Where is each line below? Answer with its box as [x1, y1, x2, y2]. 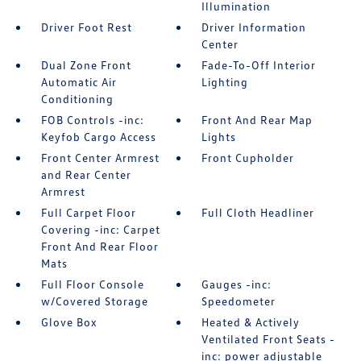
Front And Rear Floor [40, 239, 159, 253]
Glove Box [40, 315, 98, 329]
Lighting [201, 75, 249, 89]
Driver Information [201, 20, 307, 34]
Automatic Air [40, 75, 117, 89]
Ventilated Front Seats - [201, 332, 336, 346]
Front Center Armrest [40, 151, 160, 164]
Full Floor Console [40, 277, 144, 291]
